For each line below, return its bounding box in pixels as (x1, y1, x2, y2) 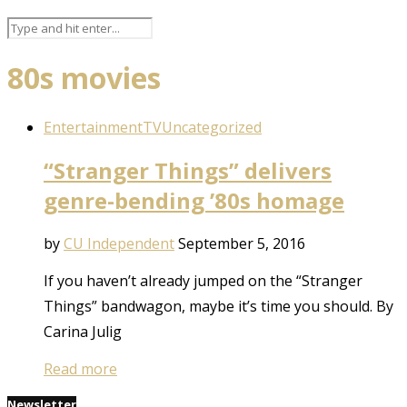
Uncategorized (162, 116, 262, 137)
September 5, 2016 (178, 233, 305, 253)
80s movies (7, 58, 161, 98)
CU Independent (64, 233, 174, 253)
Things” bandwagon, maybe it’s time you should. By (44, 295, 393, 316)
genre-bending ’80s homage (44, 184, 344, 215)
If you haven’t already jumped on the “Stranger (44, 270, 362, 291)
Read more (44, 358, 117, 379)
